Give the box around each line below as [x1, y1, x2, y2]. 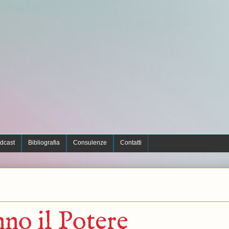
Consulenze [73, 139, 107, 146]
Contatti [120, 139, 142, 146]
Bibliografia [28, 139, 60, 146]
